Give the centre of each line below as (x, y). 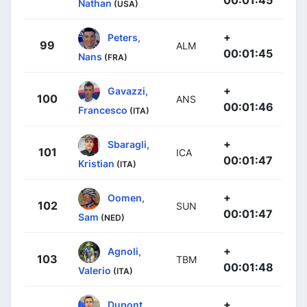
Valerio (95, 270)
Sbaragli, (128, 144)
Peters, (124, 37)
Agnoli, (124, 251)
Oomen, (126, 197)
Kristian (96, 163)
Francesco (103, 110)
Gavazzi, (128, 90)
